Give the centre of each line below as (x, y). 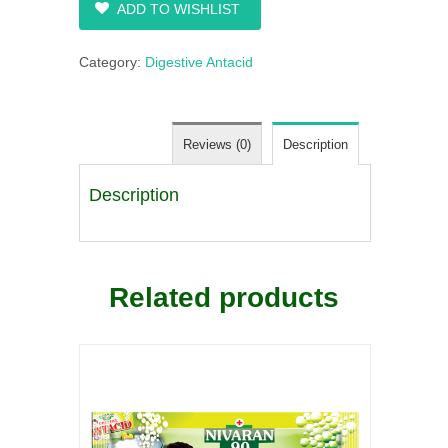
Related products (224, 298)
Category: (112, 62)
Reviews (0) (217, 145)
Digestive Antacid (199, 62)
